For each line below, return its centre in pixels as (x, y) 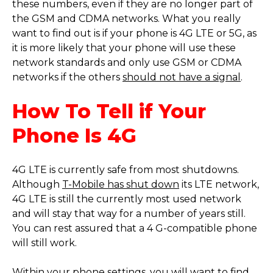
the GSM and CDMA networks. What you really (126, 19)
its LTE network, (220, 185)
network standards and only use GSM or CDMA (127, 63)
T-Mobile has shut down (121, 185)
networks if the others (66, 77)
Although (36, 185)
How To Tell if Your (109, 112)
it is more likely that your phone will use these (124, 48)
